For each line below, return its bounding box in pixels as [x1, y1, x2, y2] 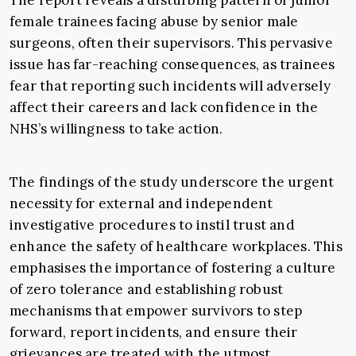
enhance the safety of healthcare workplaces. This [10, 238, 342, 256]
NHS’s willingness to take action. [10, 120, 223, 138]
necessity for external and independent [10, 195, 273, 213]
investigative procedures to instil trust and [10, 216, 295, 234]
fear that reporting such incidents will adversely [10, 77, 331, 95]
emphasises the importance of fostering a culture [10, 259, 336, 277]
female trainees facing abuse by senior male [10, 13, 299, 31]
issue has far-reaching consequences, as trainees [10, 56, 335, 74]
